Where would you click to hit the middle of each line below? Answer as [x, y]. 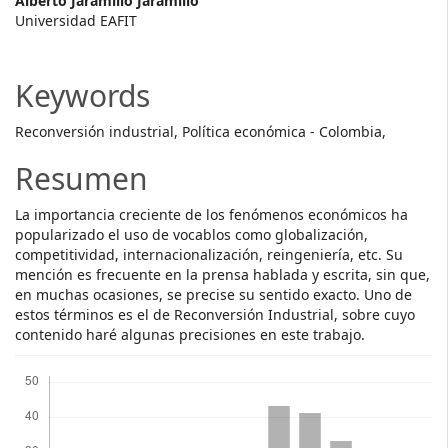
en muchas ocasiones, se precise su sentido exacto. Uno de [213, 294]
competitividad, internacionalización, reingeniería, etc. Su [209, 254]
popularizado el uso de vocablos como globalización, [191, 234]
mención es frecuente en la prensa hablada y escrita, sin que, [222, 274]
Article [58, 39]
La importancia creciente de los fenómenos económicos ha [211, 214]
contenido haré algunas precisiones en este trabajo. [190, 334]
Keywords [82, 95]
